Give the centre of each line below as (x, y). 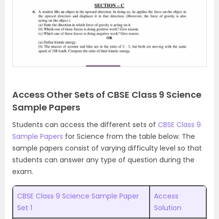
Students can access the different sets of (85, 125)
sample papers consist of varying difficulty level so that (107, 148)
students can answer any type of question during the (103, 160)
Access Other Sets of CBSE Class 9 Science (107, 95)
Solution (168, 208)
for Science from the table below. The (129, 137)
